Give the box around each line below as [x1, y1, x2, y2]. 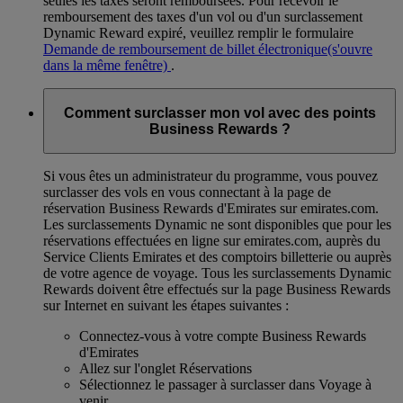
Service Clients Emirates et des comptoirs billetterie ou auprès [43, 249, 391, 265]
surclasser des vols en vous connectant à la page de [43, 184, 331, 201]
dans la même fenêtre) [43, 58, 167, 74]
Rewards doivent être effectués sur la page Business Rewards [43, 282, 390, 298]
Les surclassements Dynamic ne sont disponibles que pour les [43, 217, 391, 233]
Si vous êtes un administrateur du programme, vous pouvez [43, 168, 378, 184]
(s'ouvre [327, 41, 372, 58]
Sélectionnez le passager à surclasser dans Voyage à [79, 377, 372, 393]
